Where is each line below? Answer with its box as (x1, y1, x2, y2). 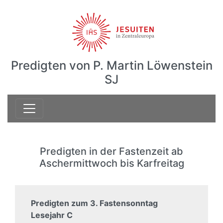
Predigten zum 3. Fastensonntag (31, 198, 158, 208)
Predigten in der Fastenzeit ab (40, 145, 183, 157)
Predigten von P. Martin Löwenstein (10, 58, 213, 73)
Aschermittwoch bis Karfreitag (39, 157, 184, 169)
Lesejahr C (31, 210, 73, 220)
